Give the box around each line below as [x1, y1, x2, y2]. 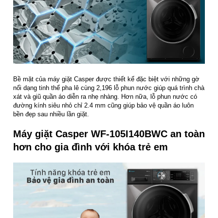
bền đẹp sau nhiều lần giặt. [13, 110, 89, 118]
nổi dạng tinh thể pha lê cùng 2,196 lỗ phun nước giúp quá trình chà [13, 84, 204, 91]
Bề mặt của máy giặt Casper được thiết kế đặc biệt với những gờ [13, 75, 200, 83]
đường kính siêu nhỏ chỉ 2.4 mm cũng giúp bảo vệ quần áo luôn [13, 101, 194, 109]
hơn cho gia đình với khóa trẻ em [13, 141, 168, 152]
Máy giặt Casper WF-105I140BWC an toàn [13, 128, 205, 139]
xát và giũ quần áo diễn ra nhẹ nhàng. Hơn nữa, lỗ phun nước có [13, 92, 197, 100]
